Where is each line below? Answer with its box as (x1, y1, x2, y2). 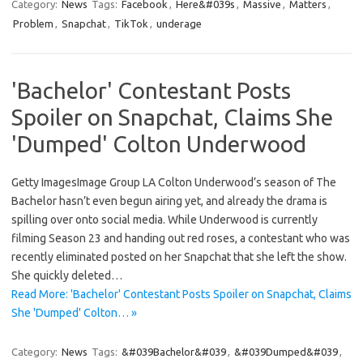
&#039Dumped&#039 (234, 346, 338, 358)
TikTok (114, 18, 148, 30)
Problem (13, 18, 53, 30)
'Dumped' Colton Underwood (11, 131, 306, 157)
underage (156, 18, 202, 30)
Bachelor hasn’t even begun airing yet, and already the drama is (11, 194, 327, 208)
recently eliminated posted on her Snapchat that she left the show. (11, 250, 347, 264)
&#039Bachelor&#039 (122, 346, 226, 358)
